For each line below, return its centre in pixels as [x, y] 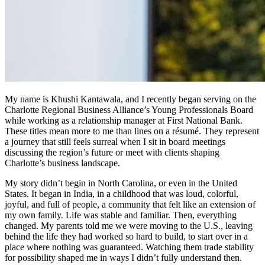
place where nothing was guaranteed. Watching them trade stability [129, 247]
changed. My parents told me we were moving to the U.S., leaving [129, 225]
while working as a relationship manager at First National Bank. [124, 120]
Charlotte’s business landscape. [62, 163]
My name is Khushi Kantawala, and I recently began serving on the [130, 99]
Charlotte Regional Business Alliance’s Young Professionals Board [129, 109]
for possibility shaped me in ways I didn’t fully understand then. [123, 257]
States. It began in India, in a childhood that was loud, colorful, [122, 193]
